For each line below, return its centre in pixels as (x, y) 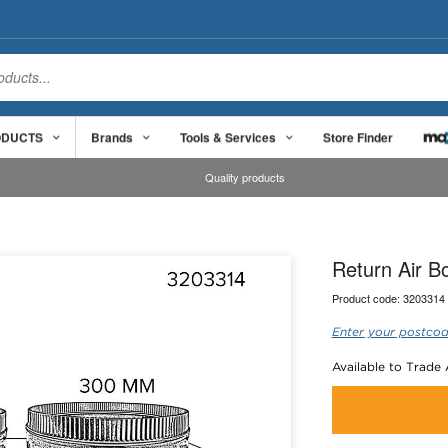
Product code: (367, 298)
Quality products (245, 177)
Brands (112, 136)
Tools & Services (228, 136)
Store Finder (358, 136)
